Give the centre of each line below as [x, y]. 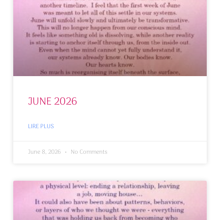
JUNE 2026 [52, 102]
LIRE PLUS [41, 126]
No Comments [88, 152]
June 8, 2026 [45, 152]
